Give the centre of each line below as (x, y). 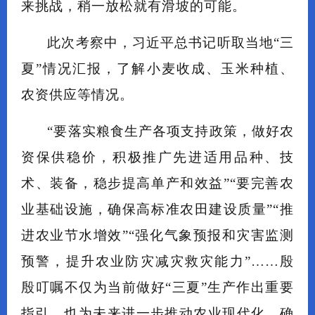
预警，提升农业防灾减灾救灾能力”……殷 (157, 262)
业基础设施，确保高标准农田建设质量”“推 (157, 210)
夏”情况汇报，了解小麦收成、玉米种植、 (157, 69)
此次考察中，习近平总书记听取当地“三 (171, 43)
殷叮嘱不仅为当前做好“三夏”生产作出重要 (157, 288)
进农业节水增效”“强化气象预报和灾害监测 (157, 236)
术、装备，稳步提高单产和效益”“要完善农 (157, 184)
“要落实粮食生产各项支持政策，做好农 (171, 131)
